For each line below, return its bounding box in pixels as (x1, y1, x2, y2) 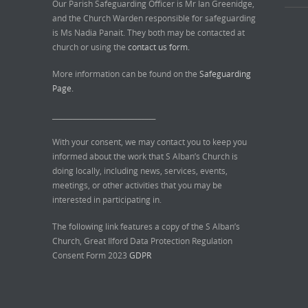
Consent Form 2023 (52, 249, 129, 261)
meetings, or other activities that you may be (52, 179, 222, 190)
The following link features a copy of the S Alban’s (52, 220, 240, 232)
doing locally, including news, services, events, (52, 164, 228, 176)
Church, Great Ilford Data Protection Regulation (52, 234, 232, 246)
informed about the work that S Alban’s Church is (52, 150, 238, 162)
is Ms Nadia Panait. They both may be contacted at (52, 26, 245, 38)
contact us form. (128, 41, 192, 52)
